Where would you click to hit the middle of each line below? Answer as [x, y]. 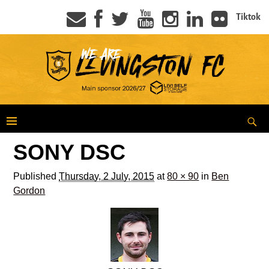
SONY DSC [70, 152]
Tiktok [248, 17]
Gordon [29, 190]
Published [36, 176]
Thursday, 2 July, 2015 [107, 176]
